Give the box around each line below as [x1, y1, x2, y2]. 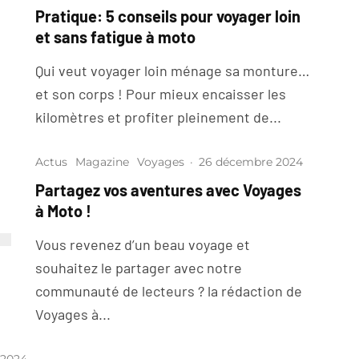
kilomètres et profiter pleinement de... [35, 108, 281, 127]
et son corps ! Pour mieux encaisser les [35, 85, 286, 103]
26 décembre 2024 [199, 155, 303, 170]
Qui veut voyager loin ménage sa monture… [35, 62, 309, 80]
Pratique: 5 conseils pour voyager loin [35, 6, 301, 26]
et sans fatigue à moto [35, 27, 196, 47]
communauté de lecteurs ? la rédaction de [35, 282, 302, 301]
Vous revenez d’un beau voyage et [35, 236, 250, 254]
